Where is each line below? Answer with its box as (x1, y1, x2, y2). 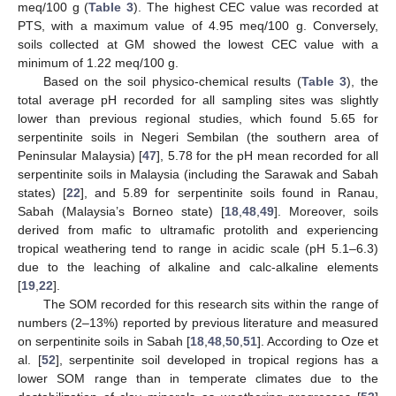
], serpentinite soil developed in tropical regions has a (55, 353, 379, 368)
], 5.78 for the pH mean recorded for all (156, 148, 378, 164)
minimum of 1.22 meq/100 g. (18, 56, 179, 71)
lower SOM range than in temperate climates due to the (18, 371, 378, 386)
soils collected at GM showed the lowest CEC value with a (18, 37, 378, 52)
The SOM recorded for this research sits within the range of (42, 297, 378, 312)
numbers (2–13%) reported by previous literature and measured (18, 316, 378, 331)
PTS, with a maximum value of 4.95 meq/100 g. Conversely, (18, 19, 378, 34)
